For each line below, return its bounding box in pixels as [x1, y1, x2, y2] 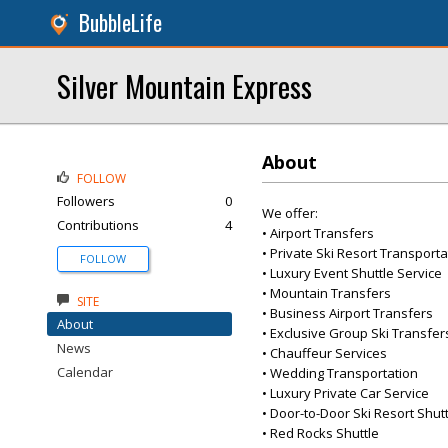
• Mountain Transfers [262, 284, 391, 302]
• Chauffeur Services [262, 344, 387, 362]
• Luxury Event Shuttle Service [262, 264, 442, 282]
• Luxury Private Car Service [262, 384, 429, 402]
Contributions [57, 216, 139, 234]
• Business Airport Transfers [262, 304, 433, 322]
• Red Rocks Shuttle [262, 424, 379, 442]
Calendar [57, 363, 113, 381]
